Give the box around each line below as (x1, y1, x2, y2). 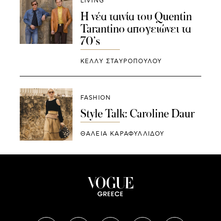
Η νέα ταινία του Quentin (80, 9, 192, 24)
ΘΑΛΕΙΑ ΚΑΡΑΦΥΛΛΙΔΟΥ (80, 130, 165, 138)
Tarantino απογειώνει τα (80, 21, 191, 37)
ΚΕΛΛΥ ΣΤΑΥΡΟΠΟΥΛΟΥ (80, 57, 162, 65)
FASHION (80, 94, 111, 102)
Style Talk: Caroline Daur (80, 106, 194, 121)
